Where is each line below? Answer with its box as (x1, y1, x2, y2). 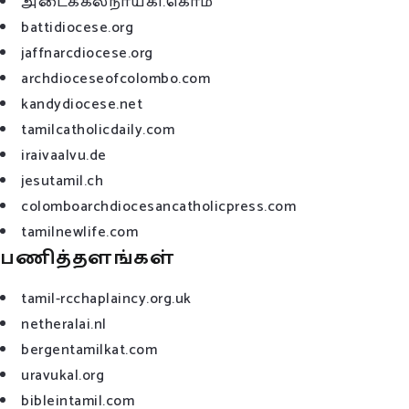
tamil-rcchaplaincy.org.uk (21, 286, 192, 311)
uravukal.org (21, 362, 104, 388)
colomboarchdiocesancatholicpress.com (21, 194, 296, 219)
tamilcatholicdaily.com (21, 117, 174, 142)
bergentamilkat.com (21, 337, 157, 362)
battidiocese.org (21, 15, 133, 40)
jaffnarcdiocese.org (21, 40, 153, 66)
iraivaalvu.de (21, 142, 107, 168)
